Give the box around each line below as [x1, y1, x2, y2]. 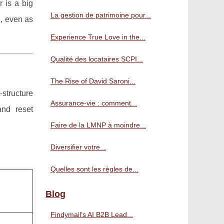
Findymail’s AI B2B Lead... [50, 210, 133, 218]
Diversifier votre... [50, 143, 106, 151]
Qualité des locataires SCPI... [50, 55, 143, 63]
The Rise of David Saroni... [50, 77, 135, 85]
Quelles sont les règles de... [50, 165, 138, 173]
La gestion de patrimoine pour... [50, 11, 151, 19]
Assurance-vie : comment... [50, 99, 137, 107]
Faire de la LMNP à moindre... [50, 121, 146, 129]
